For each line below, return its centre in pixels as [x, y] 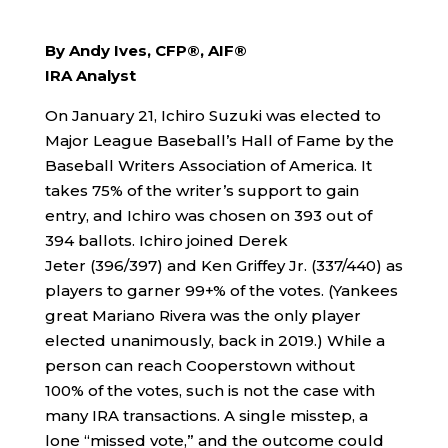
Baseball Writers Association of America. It [208, 166]
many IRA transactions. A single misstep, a [206, 416]
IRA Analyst [90, 76]
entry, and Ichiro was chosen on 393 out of [208, 216]
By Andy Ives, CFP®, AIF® [145, 51]
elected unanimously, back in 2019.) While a [214, 341]
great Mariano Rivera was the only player [202, 316]
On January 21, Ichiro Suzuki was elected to [212, 116]
